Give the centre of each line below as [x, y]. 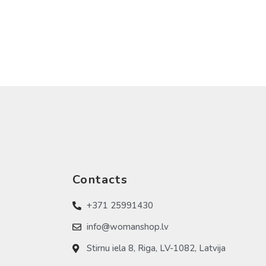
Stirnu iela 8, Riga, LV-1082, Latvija [156, 248]
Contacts [100, 180]
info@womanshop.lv [127, 227]
